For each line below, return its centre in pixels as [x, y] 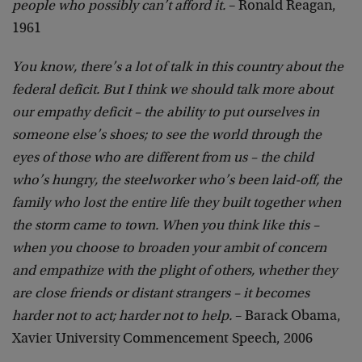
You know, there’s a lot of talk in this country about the [178, 68]
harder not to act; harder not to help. [122, 317]
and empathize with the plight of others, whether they [175, 271]
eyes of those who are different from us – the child [163, 158]
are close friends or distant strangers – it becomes [161, 294]
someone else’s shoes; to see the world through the [167, 136]
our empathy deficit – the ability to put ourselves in [166, 113]
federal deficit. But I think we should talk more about [173, 90]
